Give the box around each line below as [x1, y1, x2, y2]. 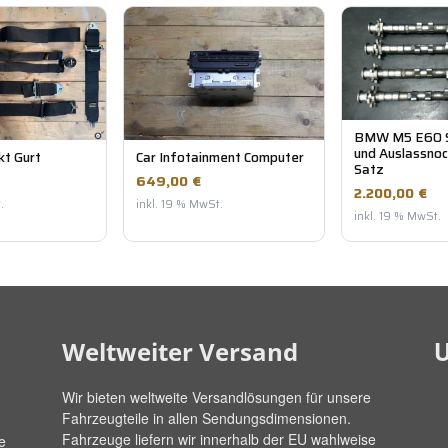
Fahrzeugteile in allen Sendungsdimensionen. [62, 408, 351, 429]
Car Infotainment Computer [135, 147, 304, 169]
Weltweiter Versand [62, 335, 298, 369]
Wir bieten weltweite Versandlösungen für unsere [62, 387, 371, 408]
